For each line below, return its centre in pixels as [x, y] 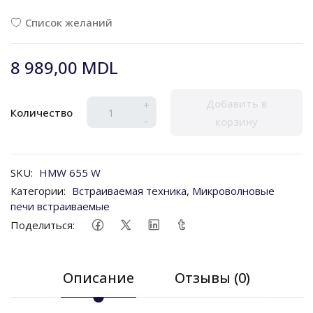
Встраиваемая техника [129, 190]
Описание [99, 277]
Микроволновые [233, 190]
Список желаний [69, 22]
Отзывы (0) [212, 277]
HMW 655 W [70, 172]
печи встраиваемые [60, 206]
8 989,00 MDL [64, 67]
